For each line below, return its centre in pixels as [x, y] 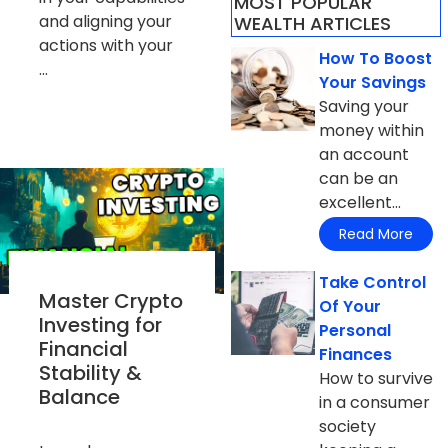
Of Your [350, 307]
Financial [83, 348]
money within [372, 130]
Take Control [373, 283]
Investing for [100, 324]
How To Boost [376, 58]
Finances [356, 355]
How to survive [376, 379]
